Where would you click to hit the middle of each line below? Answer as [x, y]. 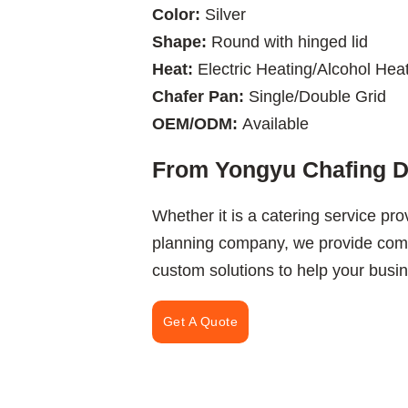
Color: [178, 15]
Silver [225, 15]
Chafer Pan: [200, 97]
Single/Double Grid [317, 97]
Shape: [179, 42]
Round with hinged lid [287, 42]
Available [275, 124]
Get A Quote [200, 321]
